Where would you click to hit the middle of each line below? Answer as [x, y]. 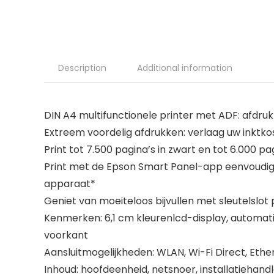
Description [82, 68]
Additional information [185, 68]
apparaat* [70, 184]
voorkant [66, 235]
